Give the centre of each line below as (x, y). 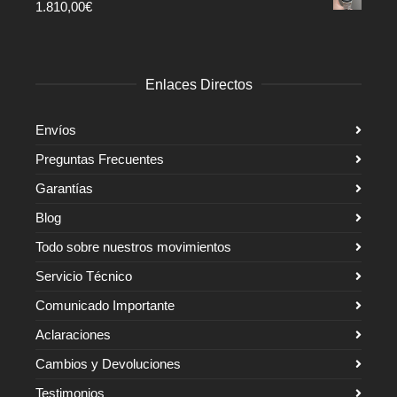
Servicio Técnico (84, 276)
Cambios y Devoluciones (108, 363)
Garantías (64, 188)
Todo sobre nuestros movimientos (133, 246)
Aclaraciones (73, 334)
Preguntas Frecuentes (100, 159)
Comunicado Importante (105, 305)
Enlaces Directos (198, 84)
